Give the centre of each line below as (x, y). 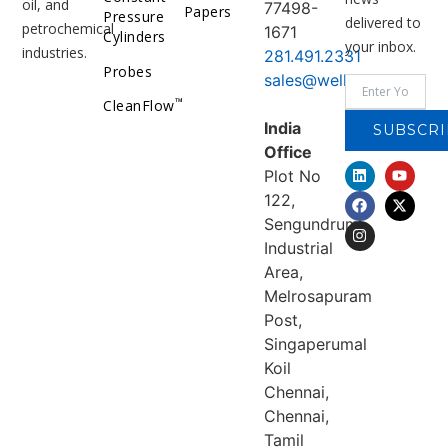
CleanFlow (139, 106)
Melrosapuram (318, 296)
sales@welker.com (334, 80)
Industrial (299, 248)
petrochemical (68, 29)
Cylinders (134, 37)
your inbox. (380, 47)
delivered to (382, 23)
